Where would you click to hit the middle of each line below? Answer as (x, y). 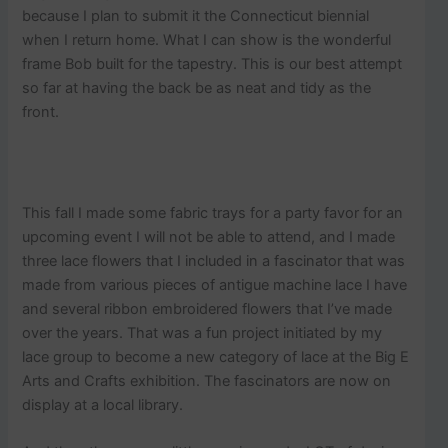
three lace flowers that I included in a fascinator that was (214, 260)
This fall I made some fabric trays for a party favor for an (213, 212)
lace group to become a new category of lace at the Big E (216, 356)
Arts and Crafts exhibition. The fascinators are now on (207, 380)
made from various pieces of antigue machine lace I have (215, 284)
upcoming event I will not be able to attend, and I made (209, 236)
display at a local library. (103, 404)
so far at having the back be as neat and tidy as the (197, 88)
